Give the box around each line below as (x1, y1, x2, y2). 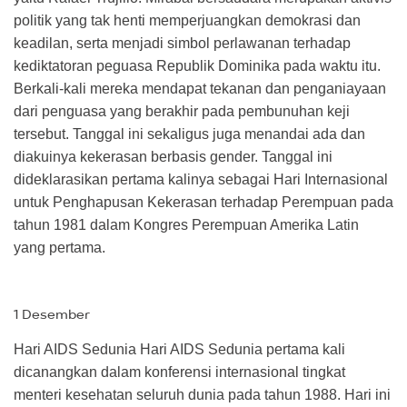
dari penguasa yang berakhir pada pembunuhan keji (14, 103, 350, 119)
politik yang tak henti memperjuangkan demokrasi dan (14, 12, 361, 28)
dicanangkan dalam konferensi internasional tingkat (14, 364, 345, 381)
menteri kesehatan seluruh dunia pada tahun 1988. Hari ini (14, 387, 391, 403)
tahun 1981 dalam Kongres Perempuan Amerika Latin (14, 216, 359, 233)
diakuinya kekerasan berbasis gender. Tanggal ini (14, 148, 333, 164)
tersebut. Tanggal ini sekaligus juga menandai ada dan (14, 125, 365, 142)
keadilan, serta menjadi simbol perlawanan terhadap (14, 35, 351, 51)
